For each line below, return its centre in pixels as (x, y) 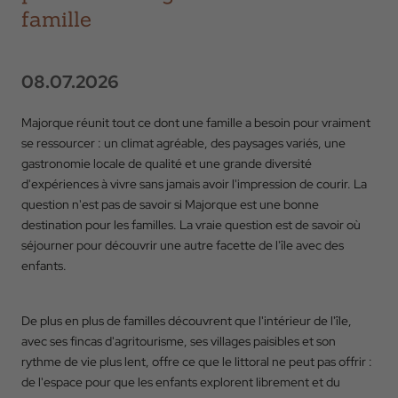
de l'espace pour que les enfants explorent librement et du (181, 382)
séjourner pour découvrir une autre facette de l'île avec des (183, 245)
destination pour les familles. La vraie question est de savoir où (191, 225)
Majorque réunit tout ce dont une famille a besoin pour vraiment (196, 123)
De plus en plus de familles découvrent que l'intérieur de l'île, (187, 321)
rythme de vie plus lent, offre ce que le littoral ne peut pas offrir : (197, 362)
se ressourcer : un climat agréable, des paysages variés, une (183, 143)
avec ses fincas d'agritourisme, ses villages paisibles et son (179, 341)
